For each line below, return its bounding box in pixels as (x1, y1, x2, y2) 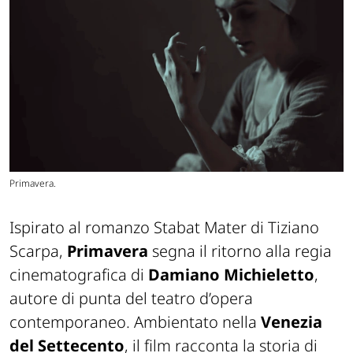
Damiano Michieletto (148, 263, 314, 285)
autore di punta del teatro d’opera (9, 287, 253, 309)
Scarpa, (9, 240, 67, 262)
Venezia (261, 310, 322, 333)
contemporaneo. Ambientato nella (9, 310, 261, 333)
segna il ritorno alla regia (148, 240, 332, 262)
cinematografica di (9, 263, 148, 285)
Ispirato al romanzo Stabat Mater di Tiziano (9, 216, 319, 238)
